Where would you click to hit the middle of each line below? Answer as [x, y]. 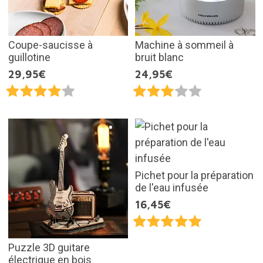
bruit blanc [159, 57]
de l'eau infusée [172, 187]
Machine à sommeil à [184, 45]
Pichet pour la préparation [194, 175]
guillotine [29, 57]
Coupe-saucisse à [50, 45]
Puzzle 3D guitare [49, 248]
